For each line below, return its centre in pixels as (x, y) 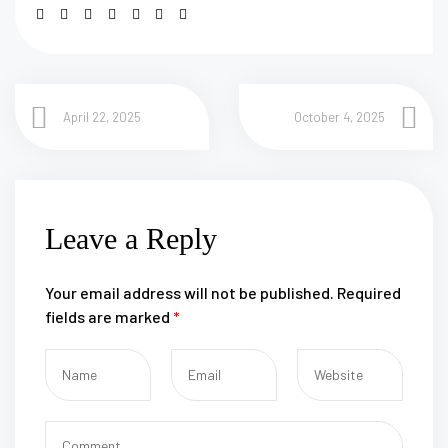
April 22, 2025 (102, 116)
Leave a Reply (131, 238)
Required (369, 292)
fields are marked (109, 316)
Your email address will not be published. (189, 292)
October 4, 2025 (339, 116)
